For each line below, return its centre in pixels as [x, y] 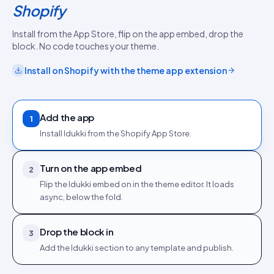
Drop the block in [77, 231]
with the [118, 70]
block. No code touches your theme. [86, 46]
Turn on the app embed [91, 168]
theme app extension [182, 70]
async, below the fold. [81, 197]
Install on [44, 70]
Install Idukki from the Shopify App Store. [116, 133]
